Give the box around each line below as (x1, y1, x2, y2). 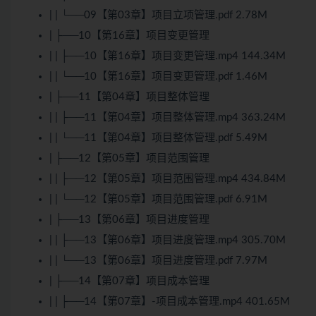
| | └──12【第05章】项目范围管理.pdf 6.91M (49, 194, 267, 205)
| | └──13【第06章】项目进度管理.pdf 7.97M (49, 255, 267, 267)
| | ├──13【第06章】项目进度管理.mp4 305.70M (49, 235, 286, 246)
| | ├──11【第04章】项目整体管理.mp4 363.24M (49, 112, 286, 123)
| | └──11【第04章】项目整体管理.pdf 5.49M (49, 133, 267, 144)
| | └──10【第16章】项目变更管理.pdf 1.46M (49, 71, 267, 83)
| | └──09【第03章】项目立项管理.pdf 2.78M (49, 10, 267, 21)
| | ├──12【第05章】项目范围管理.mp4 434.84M (49, 174, 286, 185)
